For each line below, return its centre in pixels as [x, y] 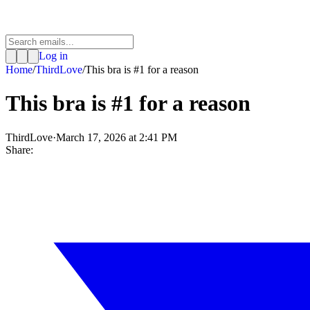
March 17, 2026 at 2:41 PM [117, 137]
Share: [19, 149]
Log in [53, 56]
